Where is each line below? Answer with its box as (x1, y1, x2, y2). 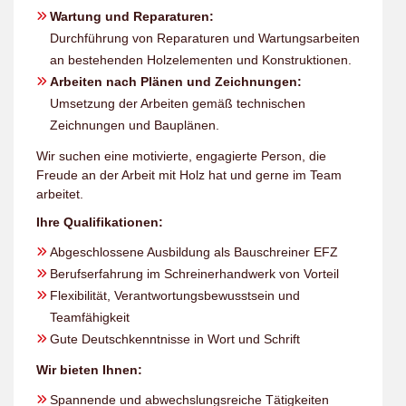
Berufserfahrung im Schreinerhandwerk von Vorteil (50, 266, 339, 281)
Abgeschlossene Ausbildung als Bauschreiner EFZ (50, 245, 338, 259)
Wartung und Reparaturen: (50, 9, 214, 24)
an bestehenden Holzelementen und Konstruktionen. (50, 53, 352, 67)
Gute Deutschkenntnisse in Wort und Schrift (50, 332, 300, 346)
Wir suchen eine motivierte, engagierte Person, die (36, 149, 326, 163)
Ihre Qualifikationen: (36, 215, 163, 229)
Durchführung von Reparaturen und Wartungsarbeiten (50, 31, 360, 45)
